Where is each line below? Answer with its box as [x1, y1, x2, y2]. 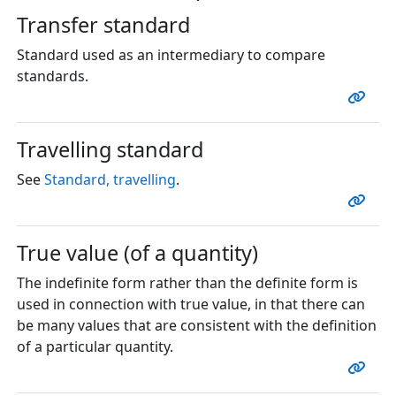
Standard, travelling [43, 169, 176, 189]
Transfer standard [16, 10, 190, 39]
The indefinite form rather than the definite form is [16, 272, 358, 293]
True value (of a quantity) [16, 238, 258, 267]
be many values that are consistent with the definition [16, 315, 377, 335]
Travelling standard [16, 134, 203, 164]
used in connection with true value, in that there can [16, 293, 365, 314]
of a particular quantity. [16, 336, 173, 356]
